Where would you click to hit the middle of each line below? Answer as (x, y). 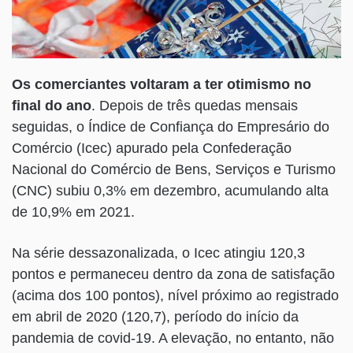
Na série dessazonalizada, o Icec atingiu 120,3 (158, 253)
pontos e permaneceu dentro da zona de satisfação (173, 275)
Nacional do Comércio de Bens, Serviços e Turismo (174, 170)
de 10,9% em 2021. (73, 212)
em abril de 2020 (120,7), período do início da (155, 317)
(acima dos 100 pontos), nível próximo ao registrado (175, 296)
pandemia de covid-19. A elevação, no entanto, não (173, 338)
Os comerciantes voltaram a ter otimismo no (162, 85)
